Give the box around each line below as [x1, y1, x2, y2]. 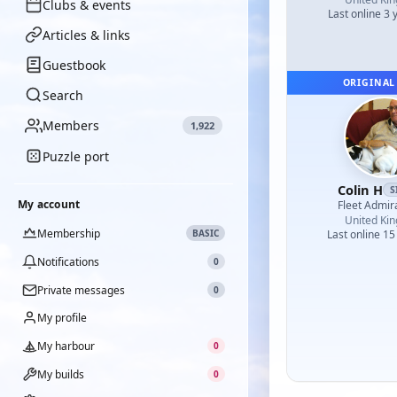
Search [43, 86, 83, 104]
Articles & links [43, 26, 130, 43]
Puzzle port [43, 147, 109, 165]
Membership [37, 225, 100, 241]
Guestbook [43, 56, 105, 74]
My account [18, 197, 81, 212]
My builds [37, 366, 84, 382]
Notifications [37, 253, 99, 269]
